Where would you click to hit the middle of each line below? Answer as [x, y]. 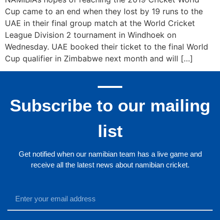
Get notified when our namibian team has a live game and [110, 154]
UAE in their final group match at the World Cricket [100, 23]
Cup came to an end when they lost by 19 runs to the [104, 12]
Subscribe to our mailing [110, 106]
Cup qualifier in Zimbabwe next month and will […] [99, 59]
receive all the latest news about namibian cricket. [110, 165]
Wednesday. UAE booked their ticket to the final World [107, 47]
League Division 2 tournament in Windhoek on [91, 35]
